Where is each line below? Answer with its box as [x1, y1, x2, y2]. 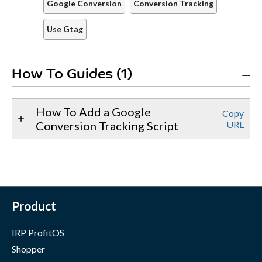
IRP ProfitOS [12, 227, 64, 239]
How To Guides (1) [12, 68, 132, 82]
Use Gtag [47, 24, 83, 35]
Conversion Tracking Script [36, 119, 178, 133]
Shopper [12, 243, 45, 255]
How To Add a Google [36, 105, 151, 119]
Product [12, 198, 56, 213]
